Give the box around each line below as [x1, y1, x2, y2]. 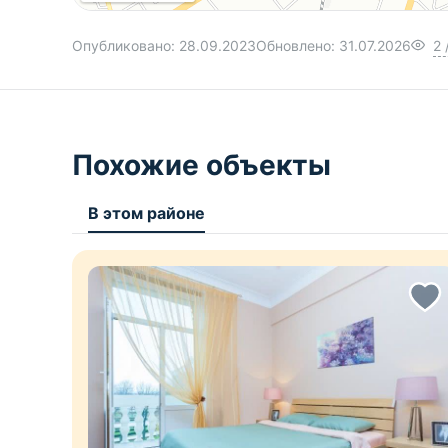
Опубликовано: [72, 37, 179, 55]
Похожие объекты [72, 148, 331, 183]
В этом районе [88, 203, 205, 224]
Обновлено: [256, 37, 339, 55]
